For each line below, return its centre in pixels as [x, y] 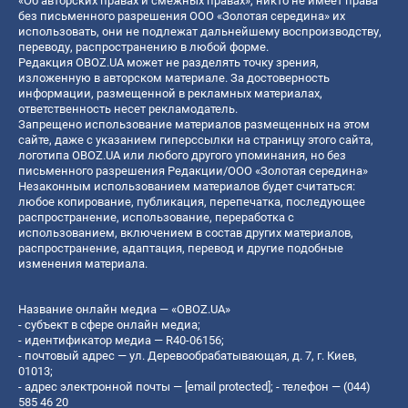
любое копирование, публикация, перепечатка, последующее [192, 202]
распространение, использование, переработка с [156, 218]
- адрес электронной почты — [102, 387]
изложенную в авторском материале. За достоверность [174, 78]
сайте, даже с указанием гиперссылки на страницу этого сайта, [196, 140]
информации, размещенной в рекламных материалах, [170, 94]
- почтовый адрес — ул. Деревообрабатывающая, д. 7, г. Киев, [188, 356]
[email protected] [228, 387]
